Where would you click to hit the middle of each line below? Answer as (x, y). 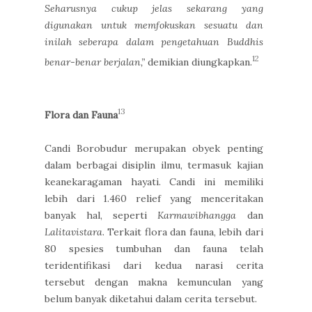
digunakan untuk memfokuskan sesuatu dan (154, 25)
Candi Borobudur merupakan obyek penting (154, 148)
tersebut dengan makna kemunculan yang (154, 282)
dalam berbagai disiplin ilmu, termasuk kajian (154, 165)
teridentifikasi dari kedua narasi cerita (154, 265)
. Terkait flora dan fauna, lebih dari (183, 232)
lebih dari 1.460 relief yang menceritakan (154, 198)
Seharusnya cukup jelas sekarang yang (154, 8)
